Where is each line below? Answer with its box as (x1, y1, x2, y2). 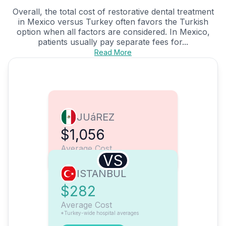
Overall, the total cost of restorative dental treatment (12, 7, 214, 17)
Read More (94, 48, 132, 57)
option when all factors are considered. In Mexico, (16, 27, 210, 37)
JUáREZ (77, 111, 115, 124)
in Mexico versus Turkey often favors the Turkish (18, 17, 208, 27)
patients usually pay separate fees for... (38, 37, 188, 47)
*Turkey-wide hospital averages (61, 210, 139, 216)
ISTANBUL (77, 167, 126, 180)
